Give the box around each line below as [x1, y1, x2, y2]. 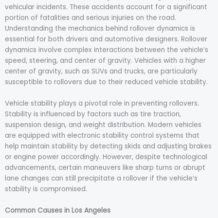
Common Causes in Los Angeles [5, 206, 110, 216]
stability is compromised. [5, 184, 87, 194]
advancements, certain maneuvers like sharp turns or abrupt [5, 163, 205, 173]
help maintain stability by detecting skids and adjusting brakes [5, 142, 212, 151]
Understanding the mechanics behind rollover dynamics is [5, 24, 195, 34]
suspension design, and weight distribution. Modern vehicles [5, 120, 201, 130]
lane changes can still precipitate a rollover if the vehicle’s [5, 174, 198, 183]
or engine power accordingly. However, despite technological [5, 152, 207, 162]
